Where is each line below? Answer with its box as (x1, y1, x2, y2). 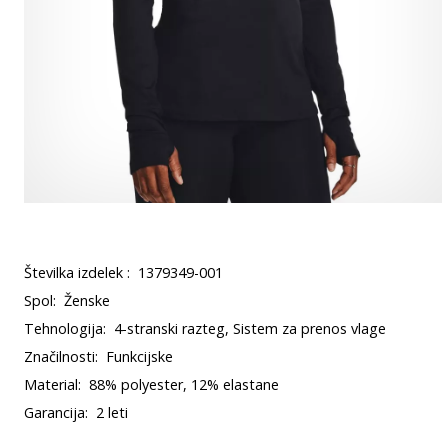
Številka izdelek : (24, 263, 130, 282)
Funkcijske (106, 347, 173, 366)
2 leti (96, 403, 128, 422)
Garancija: (24, 403, 88, 422)
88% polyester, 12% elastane (89, 375, 279, 394)
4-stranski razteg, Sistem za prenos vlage (114, 319, 386, 338)
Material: (24, 375, 81, 394)
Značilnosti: (24, 347, 98, 366)
